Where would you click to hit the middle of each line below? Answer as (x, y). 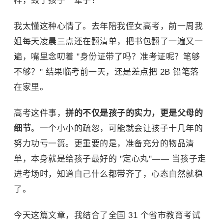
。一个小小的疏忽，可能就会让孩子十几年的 (117, 128)
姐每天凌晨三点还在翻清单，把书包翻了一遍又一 (108, 41)
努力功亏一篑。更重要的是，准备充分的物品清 (104, 144)
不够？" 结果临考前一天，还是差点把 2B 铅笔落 (106, 72)
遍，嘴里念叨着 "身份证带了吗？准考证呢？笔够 (107, 57)
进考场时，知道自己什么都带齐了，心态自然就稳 (108, 174)
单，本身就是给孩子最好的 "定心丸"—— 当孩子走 (110, 159)
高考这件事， (40, 113)
